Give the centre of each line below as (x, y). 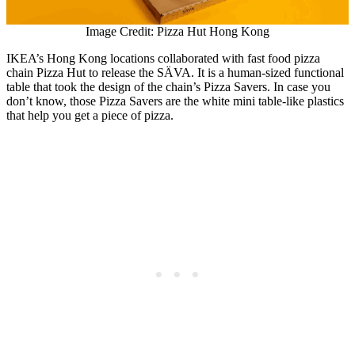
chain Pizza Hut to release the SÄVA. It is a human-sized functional (175, 73)
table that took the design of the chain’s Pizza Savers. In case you (168, 87)
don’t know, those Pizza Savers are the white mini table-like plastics (175, 101)
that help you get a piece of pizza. (92, 116)
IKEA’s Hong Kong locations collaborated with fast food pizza (163, 59)
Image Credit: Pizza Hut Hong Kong (177, 32)
